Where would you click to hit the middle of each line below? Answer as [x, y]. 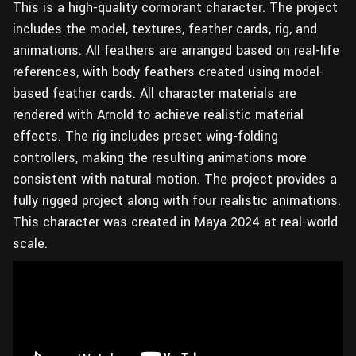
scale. [30, 244]
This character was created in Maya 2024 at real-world [175, 222]
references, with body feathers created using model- [168, 72]
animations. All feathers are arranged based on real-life [176, 50]
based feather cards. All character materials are [155, 93]
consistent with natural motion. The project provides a [175, 179]
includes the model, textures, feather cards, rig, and [165, 29]
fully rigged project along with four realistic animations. [177, 201]
